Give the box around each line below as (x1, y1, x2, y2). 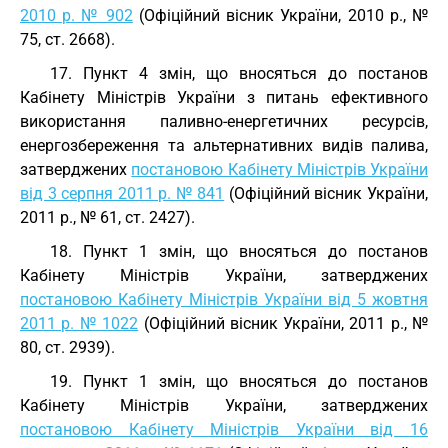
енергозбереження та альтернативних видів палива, (20, 136, 428, 155)
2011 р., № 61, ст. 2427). (20, 208, 195, 227)
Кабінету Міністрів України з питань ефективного (20, 88, 428, 107)
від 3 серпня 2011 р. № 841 (20, 184, 225, 203)
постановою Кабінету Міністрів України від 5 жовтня (20, 290, 428, 309)
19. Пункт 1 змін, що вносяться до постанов (50, 372, 428, 391)
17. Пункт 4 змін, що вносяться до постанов (50, 64, 428, 83)
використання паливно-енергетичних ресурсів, (20, 112, 428, 131)
